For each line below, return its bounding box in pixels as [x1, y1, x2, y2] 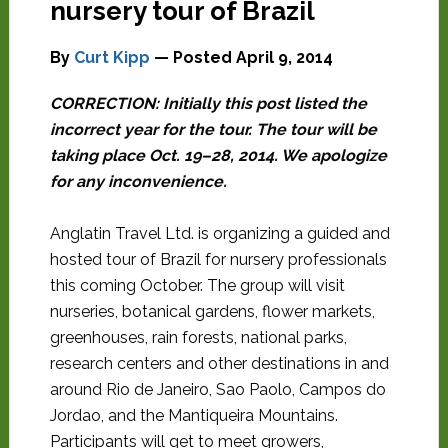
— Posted [149, 48, 236, 67]
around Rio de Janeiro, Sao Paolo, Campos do [49, 380, 386, 399]
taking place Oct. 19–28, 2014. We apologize [49, 146, 387, 165]
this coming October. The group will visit [49, 276, 345, 295]
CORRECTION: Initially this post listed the [49, 94, 367, 113]
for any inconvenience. [49, 172, 227, 191]
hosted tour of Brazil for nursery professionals [49, 250, 387, 269]
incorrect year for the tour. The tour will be [49, 120, 377, 139]
